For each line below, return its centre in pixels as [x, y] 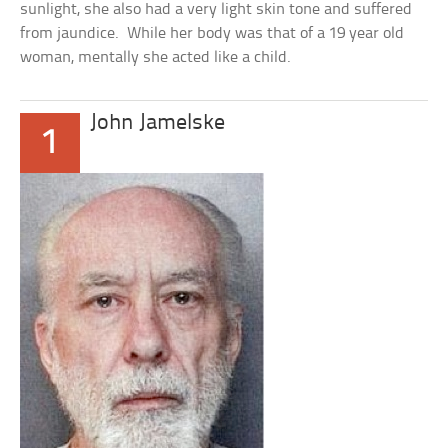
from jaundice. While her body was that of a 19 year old [212, 33]
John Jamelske [158, 123]
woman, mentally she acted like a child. [156, 57]
